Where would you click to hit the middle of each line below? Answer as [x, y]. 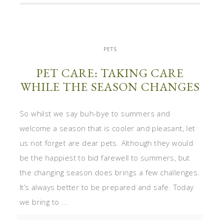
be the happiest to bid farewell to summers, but [105, 157]
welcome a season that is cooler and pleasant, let [108, 128]
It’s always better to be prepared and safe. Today [107, 187]
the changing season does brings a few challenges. [110, 172]
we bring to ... [44, 202]
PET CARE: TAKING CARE [110, 73]
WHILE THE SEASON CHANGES [110, 86]
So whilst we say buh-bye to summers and [95, 113]
